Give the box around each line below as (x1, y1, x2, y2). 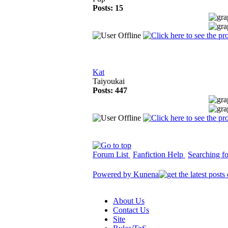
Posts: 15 (93, 4, 123, 12)
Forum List (93, 150, 130, 159)
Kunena (133, 170, 159, 179)
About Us (113, 196, 145, 205)
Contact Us (113, 206, 149, 214)
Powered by (93, 170, 133, 179)
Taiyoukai (93, 77, 125, 85)
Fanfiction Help (133, 150, 185, 159)
